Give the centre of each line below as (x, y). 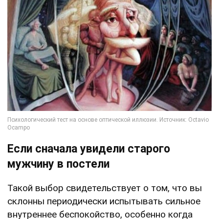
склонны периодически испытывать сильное (104, 201)
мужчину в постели (58, 164)
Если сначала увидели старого (89, 149)
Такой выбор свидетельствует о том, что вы (105, 188)
